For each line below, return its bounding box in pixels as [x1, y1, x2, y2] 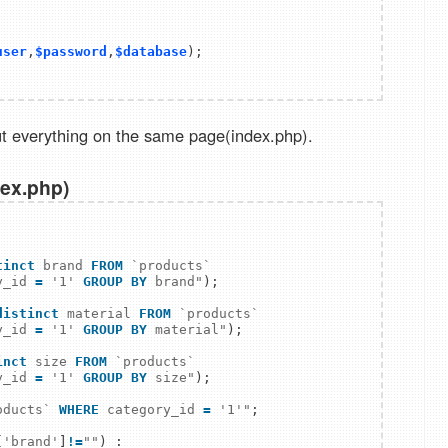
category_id [99, 402, 203, 418]
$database [115, 44, 187, 60]
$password [35, 44, 107, 60]
